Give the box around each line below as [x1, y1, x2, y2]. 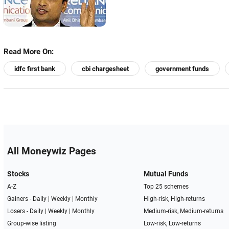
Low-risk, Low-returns [144, 220, 201, 227]
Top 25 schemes [144, 183, 189, 191]
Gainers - [7, 195, 33, 203]
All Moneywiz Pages [7, 146, 96, 157]
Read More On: [4, 47, 54, 57]
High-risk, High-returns [144, 195, 205, 203]
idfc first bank [14, 65, 55, 73]
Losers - [7, 208, 30, 215]
